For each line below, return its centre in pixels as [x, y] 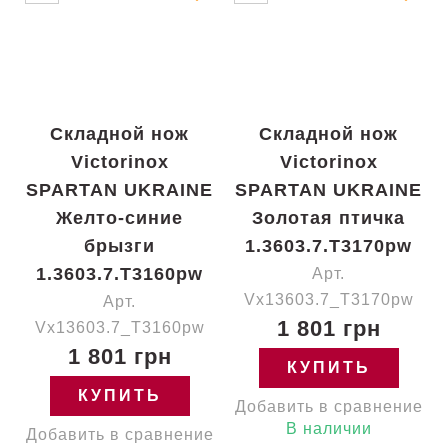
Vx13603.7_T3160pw [119, 327]
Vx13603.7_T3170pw [328, 299]
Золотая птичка [328, 218]
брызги [119, 246]
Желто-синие [119, 218]
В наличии [328, 428]
